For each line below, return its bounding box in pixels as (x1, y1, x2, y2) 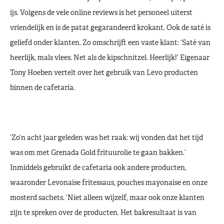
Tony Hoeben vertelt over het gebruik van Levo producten (10, 69, 198, 77)
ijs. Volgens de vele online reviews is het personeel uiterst (10, 9, 192, 17)
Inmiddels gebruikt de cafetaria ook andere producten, (10, 164, 186, 172)
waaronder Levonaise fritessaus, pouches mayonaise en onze (10, 179, 207, 187)
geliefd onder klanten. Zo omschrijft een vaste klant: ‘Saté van (10, 39, 210, 47)
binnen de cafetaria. (10, 84, 75, 92)
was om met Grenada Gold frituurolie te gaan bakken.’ (10, 149, 186, 157)
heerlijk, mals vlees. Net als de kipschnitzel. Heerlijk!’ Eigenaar (10, 54, 209, 62)
